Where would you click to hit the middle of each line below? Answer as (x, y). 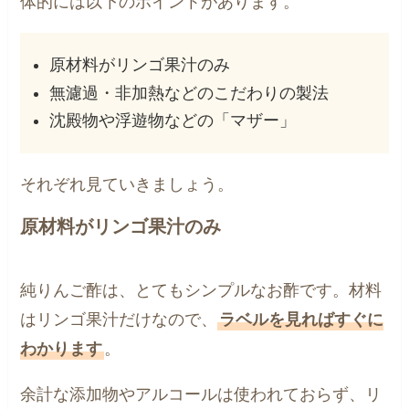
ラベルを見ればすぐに (302, 319)
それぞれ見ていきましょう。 (127, 184)
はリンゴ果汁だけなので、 (119, 319)
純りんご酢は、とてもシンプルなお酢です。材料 (201, 290)
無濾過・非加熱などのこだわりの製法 (189, 93)
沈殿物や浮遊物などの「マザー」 (172, 121)
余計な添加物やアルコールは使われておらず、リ (201, 394)
